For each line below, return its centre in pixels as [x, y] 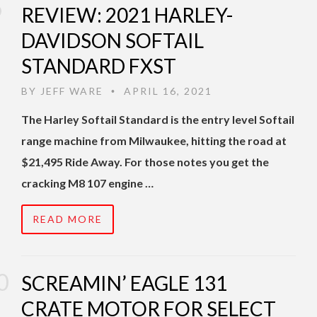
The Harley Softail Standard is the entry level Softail [158, 120]
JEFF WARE [72, 91]
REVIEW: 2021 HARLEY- [127, 15]
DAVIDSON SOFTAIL [113, 41]
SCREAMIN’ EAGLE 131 [124, 283]
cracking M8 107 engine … [87, 183]
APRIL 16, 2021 [166, 91]
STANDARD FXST [99, 66]
